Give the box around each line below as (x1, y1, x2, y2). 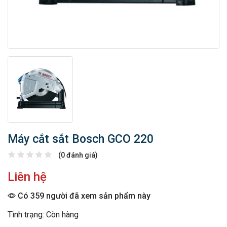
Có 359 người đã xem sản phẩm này (16, 191, 150, 201)
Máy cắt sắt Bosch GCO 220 (8, 132, 154, 146)
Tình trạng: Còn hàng (8, 210, 79, 220)
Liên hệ (8, 170, 47, 184)
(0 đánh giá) (58, 151, 98, 160)
